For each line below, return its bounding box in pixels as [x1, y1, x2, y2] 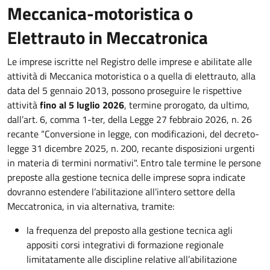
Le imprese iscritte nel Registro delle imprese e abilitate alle [7, 54, 252, 69]
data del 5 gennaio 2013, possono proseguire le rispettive [7, 83, 242, 98]
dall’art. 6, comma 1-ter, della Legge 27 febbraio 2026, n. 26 [7, 112, 252, 127]
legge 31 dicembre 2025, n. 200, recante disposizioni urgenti [7, 141, 255, 155]
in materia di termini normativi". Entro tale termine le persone [7, 155, 261, 170]
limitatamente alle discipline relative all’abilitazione [27, 252, 237, 266]
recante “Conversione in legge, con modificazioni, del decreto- [7, 127, 259, 141]
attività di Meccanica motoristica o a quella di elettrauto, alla [7, 69, 256, 83]
